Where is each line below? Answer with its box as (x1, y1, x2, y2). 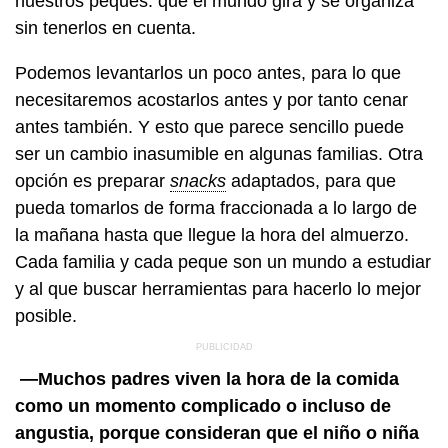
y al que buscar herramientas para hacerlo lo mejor (15, 278, 421, 299)
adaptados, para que (226, 170, 396, 191)
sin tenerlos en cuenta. (15, 17, 196, 38)
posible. (15, 305, 77, 326)
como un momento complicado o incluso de (15, 395, 391, 416)
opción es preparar (15, 170, 170, 191)
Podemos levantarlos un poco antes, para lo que (15, 62, 401, 83)
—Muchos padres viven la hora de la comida (15, 368, 399, 389)
